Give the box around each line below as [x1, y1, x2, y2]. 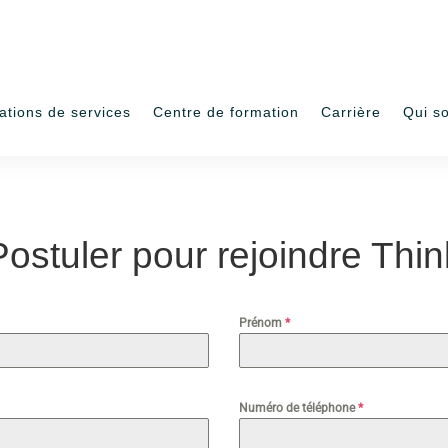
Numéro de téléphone [239, 401, 358, 416]
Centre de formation [153, 104, 299, 120]
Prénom [239, 316, 285, 331]
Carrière [321, 104, 381, 120]
